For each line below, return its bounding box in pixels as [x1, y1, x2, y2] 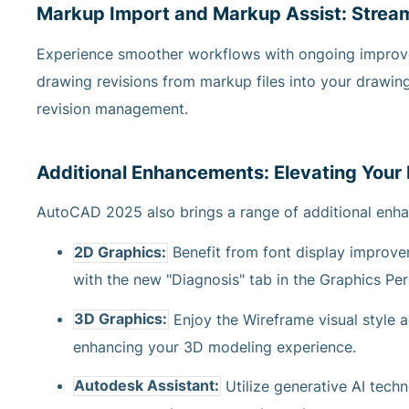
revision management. [37, 100, 188, 118]
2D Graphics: [74, 244, 167, 262]
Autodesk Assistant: [74, 377, 220, 395]
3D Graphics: [74, 310, 168, 329]
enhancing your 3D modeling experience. [73, 338, 356, 356]
